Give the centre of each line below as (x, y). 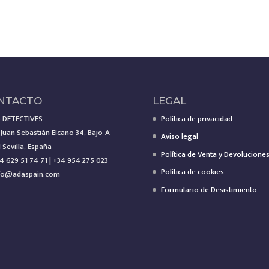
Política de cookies (192, 172)
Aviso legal (179, 137)
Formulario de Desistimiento (209, 189)
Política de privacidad (196, 119)
